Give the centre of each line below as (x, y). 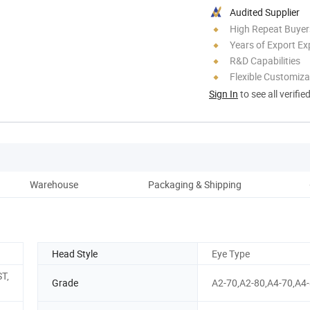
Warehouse (54, 184)
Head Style (75, 253)
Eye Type (231, 253)
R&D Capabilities (265, 60)
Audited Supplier (265, 12)
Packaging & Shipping (194, 184)
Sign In (224, 93)
